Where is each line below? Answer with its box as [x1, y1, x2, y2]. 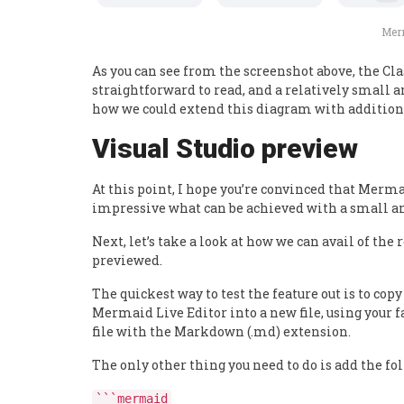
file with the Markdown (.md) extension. [92, 322, 351, 340]
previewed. [92, 251, 162, 269]
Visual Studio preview [92, 132, 358, 164]
